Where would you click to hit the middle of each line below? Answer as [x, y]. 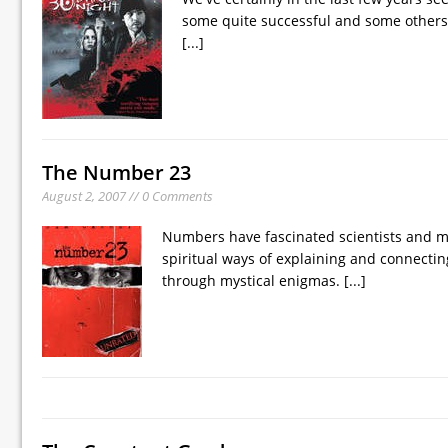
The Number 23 [116, 172]
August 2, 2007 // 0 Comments [127, 195]
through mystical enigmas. [253, 280]
